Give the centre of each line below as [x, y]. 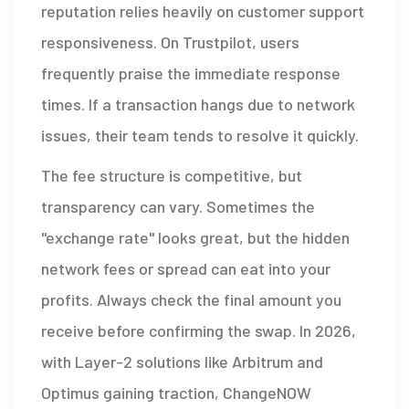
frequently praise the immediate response [191, 73]
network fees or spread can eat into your [186, 269]
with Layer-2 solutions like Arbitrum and [182, 362]
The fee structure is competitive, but [172, 176]
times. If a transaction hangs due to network [198, 105]
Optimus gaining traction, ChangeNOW [176, 393]
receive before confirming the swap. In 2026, [199, 331]
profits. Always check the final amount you [191, 300]
